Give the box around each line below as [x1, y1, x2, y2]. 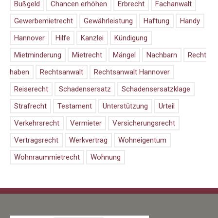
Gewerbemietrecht [14, 16, 73, 25]
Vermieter [70, 118, 102, 127]
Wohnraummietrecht [14, 152, 80, 162]
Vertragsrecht [14, 135, 58, 145]
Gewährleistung [84, 16, 133, 25]
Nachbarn [146, 50, 177, 59]
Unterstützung [103, 101, 148, 110]
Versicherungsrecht [112, 118, 175, 127]
